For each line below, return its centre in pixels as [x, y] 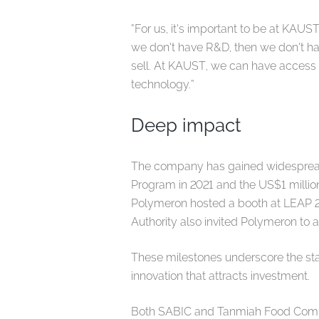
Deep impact [191, 125]
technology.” [166, 84]
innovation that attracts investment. [222, 276]
